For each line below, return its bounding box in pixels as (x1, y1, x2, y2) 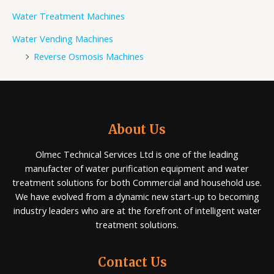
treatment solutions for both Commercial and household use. (12, 176, 262, 188)
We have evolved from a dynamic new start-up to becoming (15, 190, 259, 202)
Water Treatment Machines (12, 10, 125, 23)
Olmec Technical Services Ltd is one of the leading (35, 147, 239, 160)
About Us (108, 121, 166, 137)
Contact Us (97, 254, 167, 270)
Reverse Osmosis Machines (34, 50, 144, 62)
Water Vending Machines (12, 32, 113, 45)
